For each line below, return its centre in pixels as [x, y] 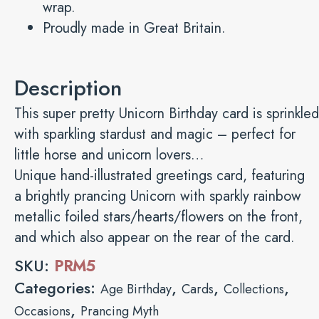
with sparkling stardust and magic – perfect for [155, 134]
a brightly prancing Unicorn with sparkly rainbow [158, 196]
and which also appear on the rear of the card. [155, 237]
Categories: [57, 287]
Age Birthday [136, 289]
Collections [254, 289]
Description [68, 88]
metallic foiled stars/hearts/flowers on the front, [158, 216]
